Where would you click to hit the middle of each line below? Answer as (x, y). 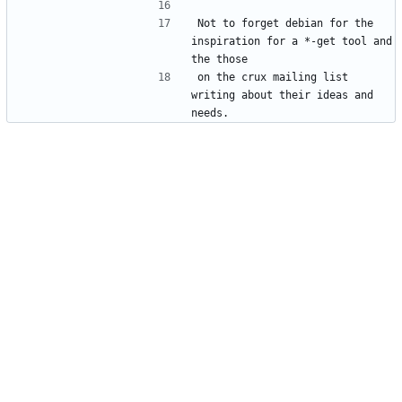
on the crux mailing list (273, 77)
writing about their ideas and (282, 95)
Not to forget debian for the (285, 23)
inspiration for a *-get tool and (292, 41)
